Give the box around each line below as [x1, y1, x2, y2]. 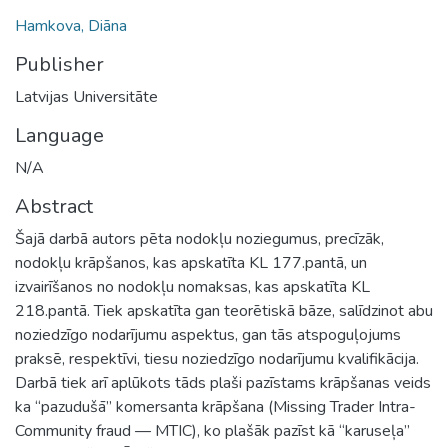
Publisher [15, 50, 104, 78]
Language [15, 121, 104, 149]
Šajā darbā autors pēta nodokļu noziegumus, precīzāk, [15, 227, 384, 250]
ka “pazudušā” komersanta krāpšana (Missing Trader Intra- [15, 395, 416, 418]
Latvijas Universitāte [15, 85, 158, 108]
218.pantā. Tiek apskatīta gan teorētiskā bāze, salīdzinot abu [15, 299, 433, 322]
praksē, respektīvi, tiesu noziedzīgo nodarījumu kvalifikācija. [15, 347, 419, 370]
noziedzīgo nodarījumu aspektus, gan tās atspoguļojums [15, 323, 401, 346]
